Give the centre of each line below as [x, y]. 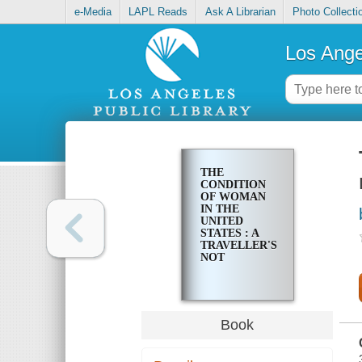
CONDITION [233, 185]
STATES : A [229, 234]
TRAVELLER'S [238, 246]
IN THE [219, 209]
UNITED [221, 221]
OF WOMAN [233, 197]
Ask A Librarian [240, 12]
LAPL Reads [158, 12]
